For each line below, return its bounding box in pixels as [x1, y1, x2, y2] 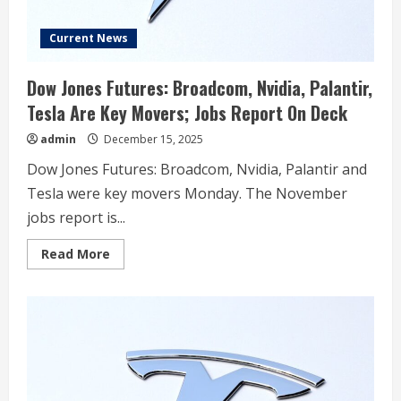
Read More [41, 245, 110, 262]
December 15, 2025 [101, 132, 203, 147]
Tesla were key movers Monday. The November [27, 183, 347, 203]
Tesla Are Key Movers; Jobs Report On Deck [27, 99, 347, 126]
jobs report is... [27, 208, 125, 227]
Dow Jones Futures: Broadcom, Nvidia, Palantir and [27, 159, 367, 179]
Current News [49, 30, 128, 46]
